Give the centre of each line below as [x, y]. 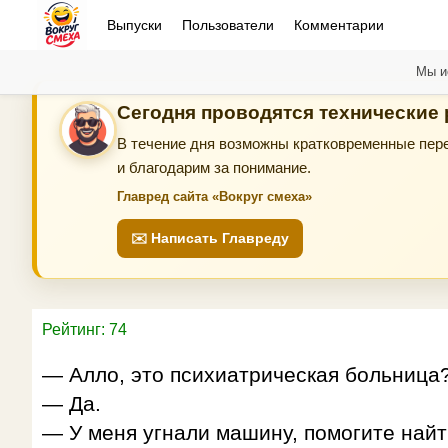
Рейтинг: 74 [84, 329]
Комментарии [339, 25]
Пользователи [228, 25]
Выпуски [134, 25]
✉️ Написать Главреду [210, 238]
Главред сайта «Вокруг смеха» [214, 196]
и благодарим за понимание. [214, 167]
